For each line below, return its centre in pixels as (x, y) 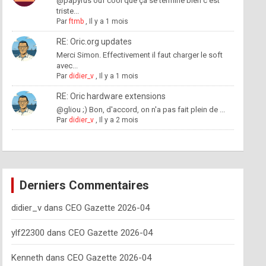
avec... (67, 66)
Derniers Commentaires (84, 185)
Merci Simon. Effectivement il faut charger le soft (139, 55)
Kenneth (27, 258)
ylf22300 (28, 233)
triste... (67, 11)
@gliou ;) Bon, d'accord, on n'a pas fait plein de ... (140, 110)
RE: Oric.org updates (94, 42)
